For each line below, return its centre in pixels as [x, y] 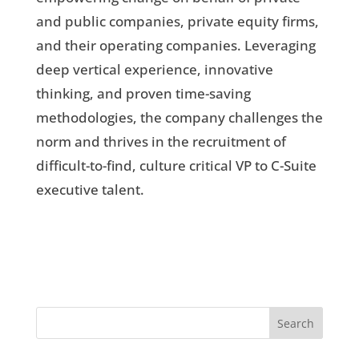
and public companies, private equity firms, [177, 22]
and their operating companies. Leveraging [175, 46]
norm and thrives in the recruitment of [161, 142]
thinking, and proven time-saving [143, 94]
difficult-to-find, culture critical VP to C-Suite [176, 166]
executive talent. [90, 190]
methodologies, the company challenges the [179, 118]
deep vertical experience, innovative [154, 70]
